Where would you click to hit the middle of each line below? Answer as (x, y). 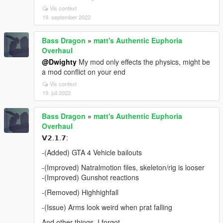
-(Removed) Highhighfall (80, 192)
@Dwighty (59, 61)
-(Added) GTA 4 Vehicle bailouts (92, 152)
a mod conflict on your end (84, 71)
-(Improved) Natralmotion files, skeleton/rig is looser (123, 167)
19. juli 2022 (56, 92)
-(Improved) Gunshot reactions (90, 177)
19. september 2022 (66, 17)
